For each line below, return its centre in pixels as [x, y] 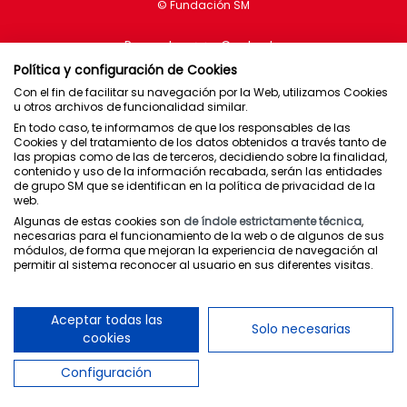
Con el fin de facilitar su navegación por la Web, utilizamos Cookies [201, 92]
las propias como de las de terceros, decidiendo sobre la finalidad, [200, 157]
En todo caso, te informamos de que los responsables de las [182, 128]
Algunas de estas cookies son [99, 221]
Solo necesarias [301, 329]
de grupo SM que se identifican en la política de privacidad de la [194, 186]
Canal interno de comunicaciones [203, 382]
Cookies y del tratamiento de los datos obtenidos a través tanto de [200, 142]
